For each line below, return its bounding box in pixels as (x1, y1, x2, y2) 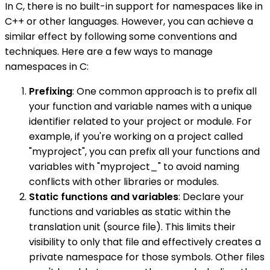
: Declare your (178, 189, 244, 204)
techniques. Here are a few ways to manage (5, 44, 213, 58)
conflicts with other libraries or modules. (29, 174, 219, 189)
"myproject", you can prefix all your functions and (29, 144, 260, 159)
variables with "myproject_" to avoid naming (29, 159, 239, 174)
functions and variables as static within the (29, 204, 231, 219)
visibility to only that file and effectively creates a (29, 234, 261, 249)
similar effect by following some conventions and (5, 29, 237, 43)
